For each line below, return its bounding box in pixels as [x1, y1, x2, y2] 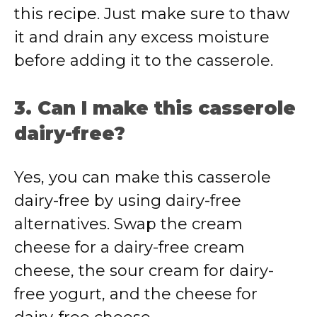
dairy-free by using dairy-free [14, 191, 241, 210]
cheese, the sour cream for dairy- [14, 261, 274, 280]
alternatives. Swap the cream [14, 214, 243, 234]
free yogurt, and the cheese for [14, 284, 258, 304]
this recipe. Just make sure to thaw [14, 4, 289, 23]
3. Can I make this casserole [14, 97, 296, 120]
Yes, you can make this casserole [14, 168, 271, 187]
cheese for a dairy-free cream [14, 238, 245, 257]
